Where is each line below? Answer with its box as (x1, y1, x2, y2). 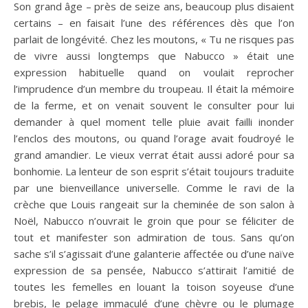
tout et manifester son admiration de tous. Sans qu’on (14, 230, 294, 244)
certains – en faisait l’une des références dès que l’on (14, 15, 294, 30)
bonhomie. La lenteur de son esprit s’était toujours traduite (14, 164, 294, 178)
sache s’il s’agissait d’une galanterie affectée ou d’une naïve (14, 246, 294, 261)
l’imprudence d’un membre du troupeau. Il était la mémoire (14, 81, 294, 96)
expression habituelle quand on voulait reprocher (14, 65, 294, 79)
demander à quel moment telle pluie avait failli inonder (14, 114, 294, 129)
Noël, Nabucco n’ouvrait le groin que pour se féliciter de (14, 213, 294, 228)
